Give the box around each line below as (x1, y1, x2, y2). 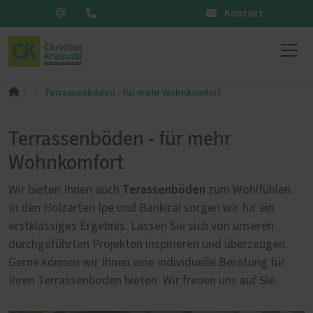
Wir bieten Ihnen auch (8, 183, 119, 196)
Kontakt (222, 6, 263, 21)
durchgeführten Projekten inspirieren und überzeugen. (8, 238, 288, 251)
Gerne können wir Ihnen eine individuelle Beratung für (8, 256, 285, 269)
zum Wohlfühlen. (205, 183, 293, 196)
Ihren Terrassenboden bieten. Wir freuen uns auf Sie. (8, 274, 280, 287)
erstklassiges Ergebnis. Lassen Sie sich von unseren (8, 219, 274, 233)
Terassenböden (119, 180, 205, 198)
